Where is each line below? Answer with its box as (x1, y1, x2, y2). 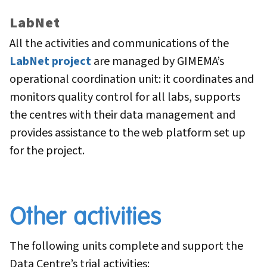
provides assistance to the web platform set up (10, 124, 246, 141)
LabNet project (10, 52, 91, 70)
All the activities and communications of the (10, 35, 229, 52)
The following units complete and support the (10, 237, 243, 254)
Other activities (10, 202, 162, 232)
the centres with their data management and (10, 106, 235, 123)
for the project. (10, 142, 85, 159)
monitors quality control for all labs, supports (10, 88, 240, 105)
